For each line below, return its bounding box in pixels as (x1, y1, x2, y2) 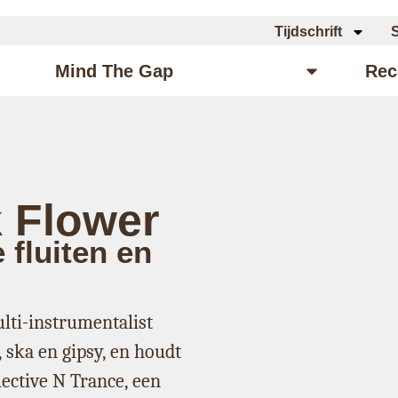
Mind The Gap (54, 60, 173, 81)
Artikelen (217, 60, 294, 81)
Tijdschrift (274, 24, 342, 39)
